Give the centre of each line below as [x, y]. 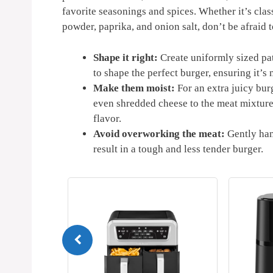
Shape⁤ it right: [126, 57]
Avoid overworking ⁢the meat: [159, 133]
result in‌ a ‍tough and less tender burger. [178, 149]
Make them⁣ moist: [134, 88]
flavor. [107, 118]
